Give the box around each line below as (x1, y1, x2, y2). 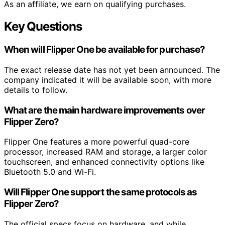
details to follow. (4, 84, 67, 95)
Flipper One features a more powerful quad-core (4, 137, 189, 147)
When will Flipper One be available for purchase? (4, 44, 205, 56)
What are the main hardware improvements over (4, 104, 205, 116)
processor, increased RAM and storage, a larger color (4, 147, 207, 157)
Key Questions (4, 19, 82, 34)
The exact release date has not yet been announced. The (4, 64, 220, 75)
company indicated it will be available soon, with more (4, 74, 211, 85)
